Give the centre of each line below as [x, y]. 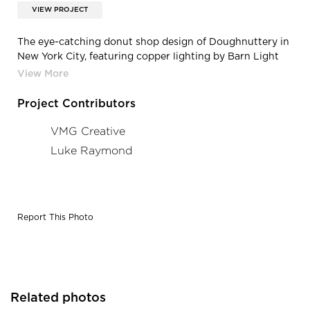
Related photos [58, 298]
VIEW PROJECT [60, 9]
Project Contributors [76, 103]
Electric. [37, 71]
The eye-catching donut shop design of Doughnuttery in [153, 42]
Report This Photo [55, 217]
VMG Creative [88, 131]
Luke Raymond [92, 150]
